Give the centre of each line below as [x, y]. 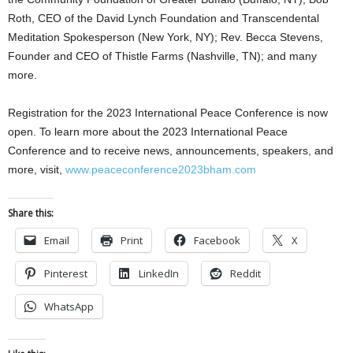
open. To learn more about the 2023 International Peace [148, 132]
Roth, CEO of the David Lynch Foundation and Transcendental [163, 19]
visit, [53, 170]
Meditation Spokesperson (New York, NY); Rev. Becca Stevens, [165, 37]
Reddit [245, 274]
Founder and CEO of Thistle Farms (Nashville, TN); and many [162, 56]
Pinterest [66, 274]
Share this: [31, 214]
